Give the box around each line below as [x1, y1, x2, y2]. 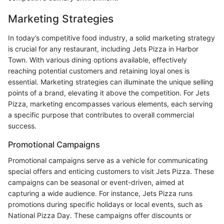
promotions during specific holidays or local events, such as [8, 200, 202, 208]
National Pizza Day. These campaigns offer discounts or [8, 211, 191, 219]
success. [8, 121, 36, 130]
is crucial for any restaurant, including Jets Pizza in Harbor [8, 44, 198, 53]
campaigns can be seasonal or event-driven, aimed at [8, 178, 184, 186]
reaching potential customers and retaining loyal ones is [8, 66, 189, 75]
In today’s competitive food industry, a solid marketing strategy [8, 33, 215, 42]
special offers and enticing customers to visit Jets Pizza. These [8, 167, 214, 175]
